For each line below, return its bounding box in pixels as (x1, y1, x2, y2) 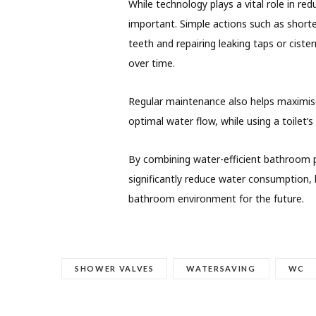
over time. (128, 56, 175, 70)
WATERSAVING (186, 263, 256, 273)
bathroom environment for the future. (128, 191, 304, 205)
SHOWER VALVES (75, 263, 154, 273)
